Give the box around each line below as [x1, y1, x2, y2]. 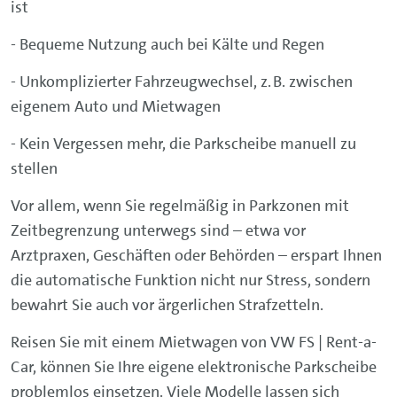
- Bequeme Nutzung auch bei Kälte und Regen [11, 34, 324, 55]
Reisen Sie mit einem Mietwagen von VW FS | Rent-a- [11, 331, 377, 353]
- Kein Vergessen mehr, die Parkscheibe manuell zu [11, 133, 356, 154]
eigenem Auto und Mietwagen [11, 96, 221, 117]
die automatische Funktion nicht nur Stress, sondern [11, 269, 370, 291]
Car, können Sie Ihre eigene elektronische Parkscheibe [11, 356, 377, 378]
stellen [11, 158, 58, 179]
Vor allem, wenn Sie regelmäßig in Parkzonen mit [11, 195, 349, 216]
